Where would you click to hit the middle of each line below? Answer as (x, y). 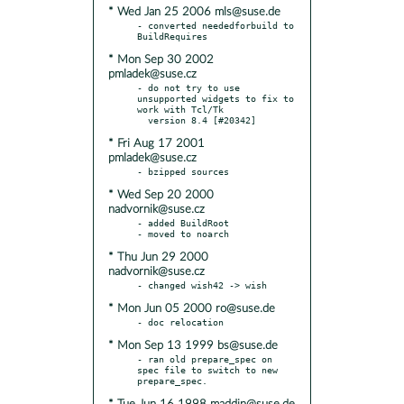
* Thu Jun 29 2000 (158, 257)
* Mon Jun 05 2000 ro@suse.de (192, 308)
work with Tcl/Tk (180, 109)
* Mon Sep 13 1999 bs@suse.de (193, 345)
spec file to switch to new (207, 369)
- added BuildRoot (183, 222)
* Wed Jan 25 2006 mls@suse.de (194, 12)
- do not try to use (188, 87)
